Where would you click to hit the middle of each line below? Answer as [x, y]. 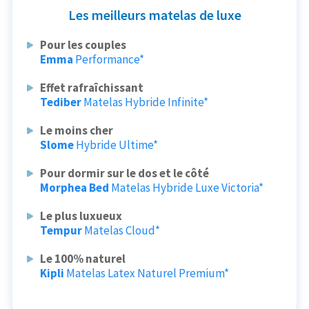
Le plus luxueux [81, 216]
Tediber [61, 102]
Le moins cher [77, 130]
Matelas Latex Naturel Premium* [148, 273]
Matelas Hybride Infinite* [146, 102]
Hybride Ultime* [117, 144]
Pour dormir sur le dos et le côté [125, 173]
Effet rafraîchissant [92, 87]
